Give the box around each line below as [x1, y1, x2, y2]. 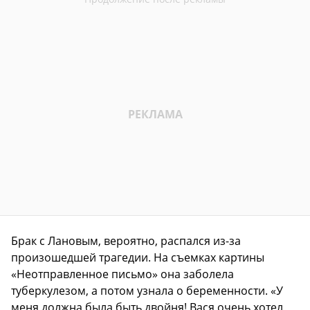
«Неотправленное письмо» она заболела [11, 266, 234, 282]
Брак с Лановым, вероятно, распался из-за [11, 232, 241, 248]
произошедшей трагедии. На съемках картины [11, 249, 264, 265]
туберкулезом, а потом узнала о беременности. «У [11, 282, 283, 298]
